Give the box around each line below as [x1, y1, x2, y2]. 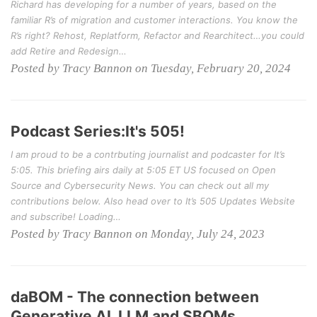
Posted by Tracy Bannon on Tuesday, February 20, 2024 [11, 62, 291, 75]
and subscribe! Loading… [11, 211, 121, 222]
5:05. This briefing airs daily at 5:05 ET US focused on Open [11, 164, 276, 175]
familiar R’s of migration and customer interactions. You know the [11, 14, 298, 25]
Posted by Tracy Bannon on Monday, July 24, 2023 [11, 227, 265, 241]
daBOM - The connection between [11, 288, 259, 306]
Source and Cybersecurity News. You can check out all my [11, 180, 269, 191]
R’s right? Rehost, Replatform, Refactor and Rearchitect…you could [11, 30, 304, 41]
